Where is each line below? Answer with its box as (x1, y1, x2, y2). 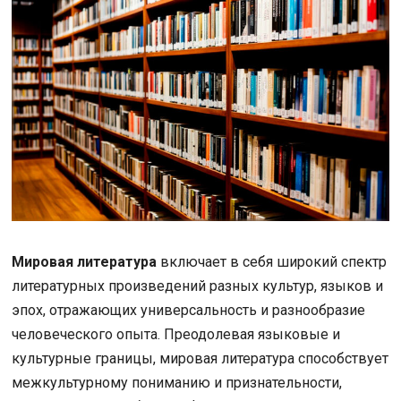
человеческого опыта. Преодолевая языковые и (11, 325, 340, 343)
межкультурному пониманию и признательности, (11, 373, 342, 391)
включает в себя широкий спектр (156, 252, 387, 270)
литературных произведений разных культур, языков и (11, 277, 383, 294)
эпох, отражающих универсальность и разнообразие (11, 301, 365, 319)
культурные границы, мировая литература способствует (11, 349, 388, 367)
